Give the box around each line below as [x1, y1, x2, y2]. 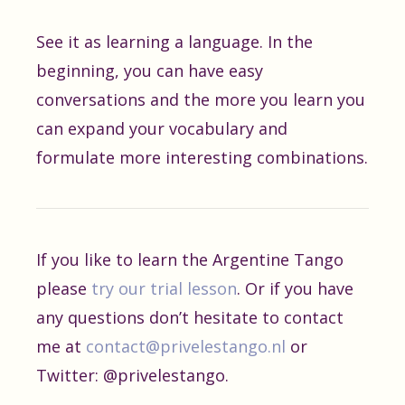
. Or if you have [237, 278, 353, 299]
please [36, 278, 91, 299]
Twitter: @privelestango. [36, 364, 229, 386]
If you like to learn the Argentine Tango [36, 249, 344, 270]
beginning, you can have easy [36, 60, 263, 81]
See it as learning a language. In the [36, 31, 313, 52]
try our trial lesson [91, 278, 237, 299]
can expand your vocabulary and [36, 118, 287, 139]
